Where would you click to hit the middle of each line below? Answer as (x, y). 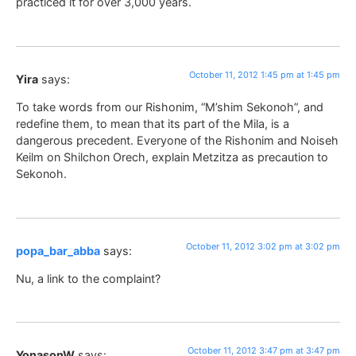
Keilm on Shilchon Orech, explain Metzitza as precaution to (172, 157)
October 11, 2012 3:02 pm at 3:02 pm (263, 246)
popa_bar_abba (58, 250)
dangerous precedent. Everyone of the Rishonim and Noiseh (177, 141)
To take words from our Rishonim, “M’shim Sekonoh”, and (170, 107)
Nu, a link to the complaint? (88, 278)
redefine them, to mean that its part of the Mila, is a (153, 124)
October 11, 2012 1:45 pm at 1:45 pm (265, 74)
